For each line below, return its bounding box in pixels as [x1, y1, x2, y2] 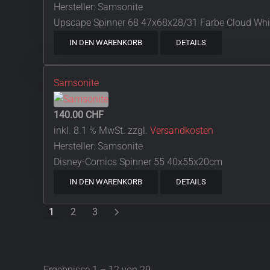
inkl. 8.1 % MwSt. [54, 125, 125, 137]
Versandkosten [150, 125, 213, 137]
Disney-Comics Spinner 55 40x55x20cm [54, 156, 222, 168]
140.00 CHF [54, 109, 104, 121]
